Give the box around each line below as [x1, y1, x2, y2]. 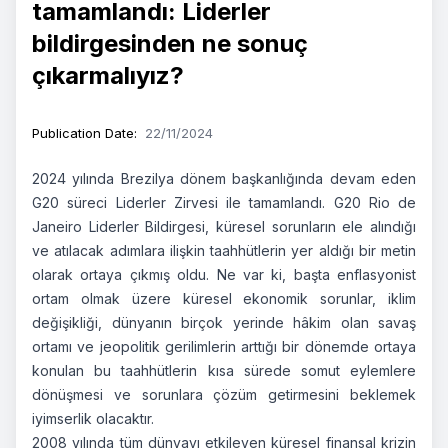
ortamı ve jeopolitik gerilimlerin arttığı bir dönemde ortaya [32, 337, 416, 355]
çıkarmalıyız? [32, 60, 184, 90]
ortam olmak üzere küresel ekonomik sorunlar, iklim [32, 289, 416, 307]
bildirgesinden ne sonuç [32, 28, 308, 58]
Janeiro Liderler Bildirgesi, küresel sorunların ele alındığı [32, 217, 416, 235]
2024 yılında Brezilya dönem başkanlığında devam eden [32, 169, 416, 187]
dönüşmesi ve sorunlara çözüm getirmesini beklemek [32, 385, 416, 403]
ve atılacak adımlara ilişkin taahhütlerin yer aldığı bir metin [32, 241, 416, 259]
